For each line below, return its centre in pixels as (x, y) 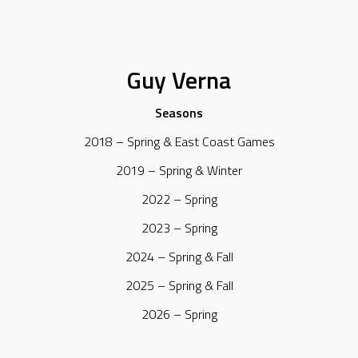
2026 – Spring (179, 314)
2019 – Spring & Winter (179, 171)
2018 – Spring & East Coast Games (179, 142)
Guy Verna (179, 80)
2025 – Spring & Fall (179, 286)
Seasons (179, 113)
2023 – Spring (179, 228)
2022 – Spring (179, 199)
